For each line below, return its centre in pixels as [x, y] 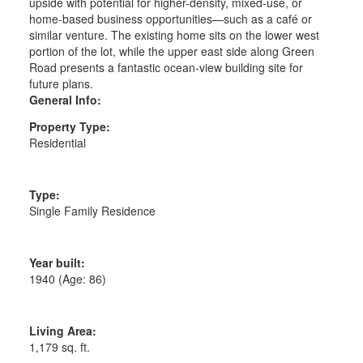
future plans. [61, 83]
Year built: [57, 262]
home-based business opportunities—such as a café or [170, 18]
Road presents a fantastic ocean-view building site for [166, 67]
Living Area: [62, 330]
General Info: [65, 99]
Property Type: [69, 126]
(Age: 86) [82, 278]
